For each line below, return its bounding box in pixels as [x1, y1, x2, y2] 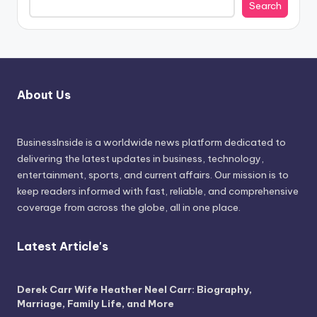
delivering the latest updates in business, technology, [17, 151, 264, 165]
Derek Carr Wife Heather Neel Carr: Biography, [17, 282, 252, 296]
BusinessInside [17, 135, 83, 149]
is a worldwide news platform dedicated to [83, 135, 286, 149]
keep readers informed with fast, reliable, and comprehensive [17, 184, 299, 197]
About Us [17, 87, 71, 102]
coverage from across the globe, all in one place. [17, 200, 241, 214]
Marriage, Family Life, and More [17, 296, 174, 310]
